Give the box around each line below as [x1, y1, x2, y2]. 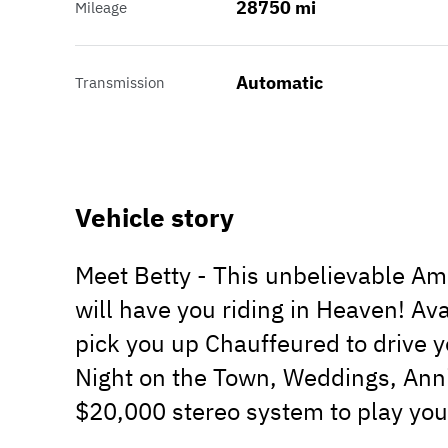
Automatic [235, 71, 323, 95]
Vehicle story [75, 200, 235, 235]
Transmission [75, 73, 166, 93]
